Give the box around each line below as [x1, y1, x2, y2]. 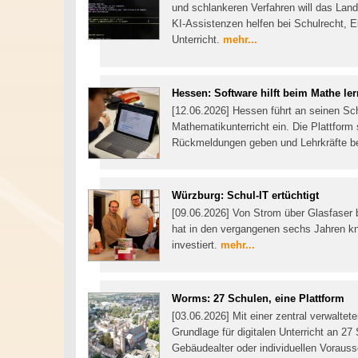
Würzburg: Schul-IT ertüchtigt [172, 189, 319, 202]
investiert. [172, 239, 221, 252]
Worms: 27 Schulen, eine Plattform [172, 292, 344, 304]
